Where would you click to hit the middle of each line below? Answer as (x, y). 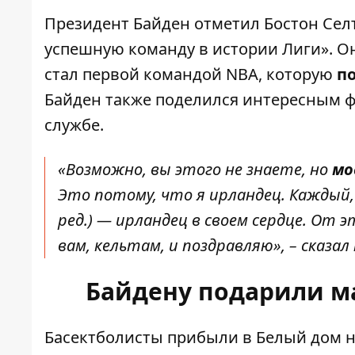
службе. (74, 125)
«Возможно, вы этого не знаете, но (195, 170)
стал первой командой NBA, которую (191, 74)
